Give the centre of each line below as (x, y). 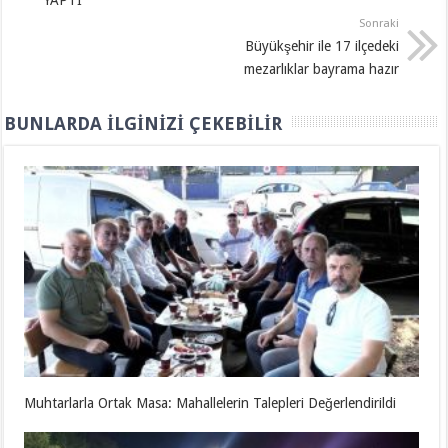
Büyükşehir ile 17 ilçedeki (322, 46)
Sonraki (379, 24)
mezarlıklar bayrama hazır (322, 69)
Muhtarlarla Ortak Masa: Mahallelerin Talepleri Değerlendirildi (210, 402)
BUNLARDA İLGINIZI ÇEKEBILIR (143, 124)
